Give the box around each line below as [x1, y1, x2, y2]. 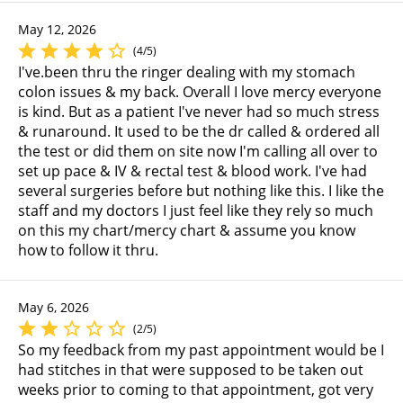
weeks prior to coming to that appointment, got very [18, 379, 373, 399]
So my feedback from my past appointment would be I [18, 339, 384, 360]
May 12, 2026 [18, 20, 96, 38]
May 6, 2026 [18, 298, 89, 316]
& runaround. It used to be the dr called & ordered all [18, 121, 380, 141]
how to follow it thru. [18, 239, 158, 260]
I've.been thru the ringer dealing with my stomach [18, 61, 355, 82]
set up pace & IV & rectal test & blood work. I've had [18, 160, 367, 181]
